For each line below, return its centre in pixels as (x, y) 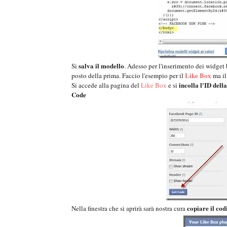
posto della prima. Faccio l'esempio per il (128, 76)
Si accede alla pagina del (106, 85)
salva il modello (101, 66)
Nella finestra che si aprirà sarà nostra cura (129, 209)
